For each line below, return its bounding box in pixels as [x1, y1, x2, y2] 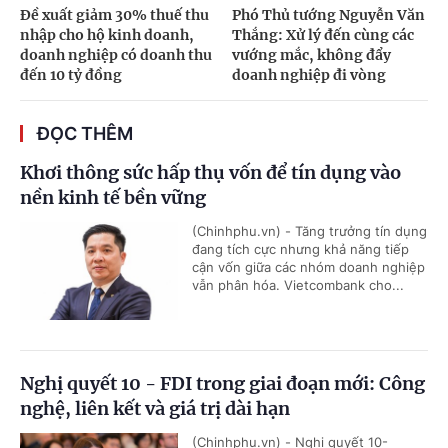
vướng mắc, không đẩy [231, 45, 391, 64]
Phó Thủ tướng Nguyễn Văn [231, 5, 425, 24]
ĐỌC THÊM [37, 122, 133, 144]
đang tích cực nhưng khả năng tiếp [192, 240, 409, 257]
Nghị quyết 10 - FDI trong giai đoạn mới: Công [20, 371, 425, 395]
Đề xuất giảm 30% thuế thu [20, 5, 209, 24]
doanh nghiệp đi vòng [231, 65, 386, 84]
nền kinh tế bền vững [20, 185, 206, 209]
